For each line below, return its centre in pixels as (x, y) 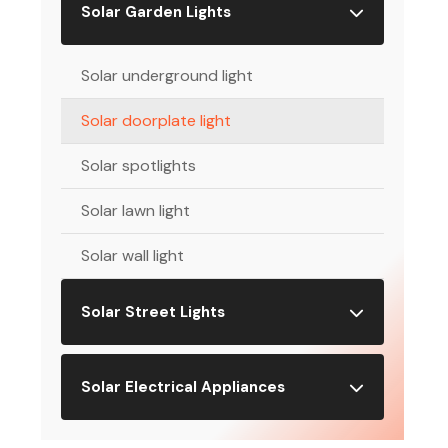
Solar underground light (167, 75)
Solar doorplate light (156, 120)
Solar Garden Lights (156, 12)
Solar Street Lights (153, 312)
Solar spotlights (139, 165)
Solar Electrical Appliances (183, 387)
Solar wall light (133, 255)
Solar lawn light (136, 210)
